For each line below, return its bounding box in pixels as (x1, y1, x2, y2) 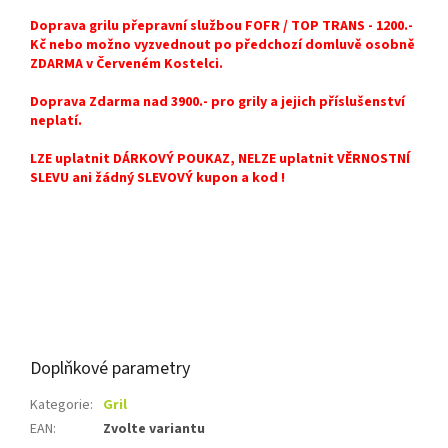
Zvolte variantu (103, 418, 205, 439)
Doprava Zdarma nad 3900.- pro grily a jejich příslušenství (30, 91, 405, 112)
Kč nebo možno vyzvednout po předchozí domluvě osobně (30, 34, 415, 55)
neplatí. (30, 110, 85, 131)
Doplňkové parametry (30, 355, 190, 381)
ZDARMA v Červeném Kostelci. (30, 53, 223, 74)
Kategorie (30, 394, 90, 415)
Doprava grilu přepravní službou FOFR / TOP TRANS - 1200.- (30, 15, 413, 36)
